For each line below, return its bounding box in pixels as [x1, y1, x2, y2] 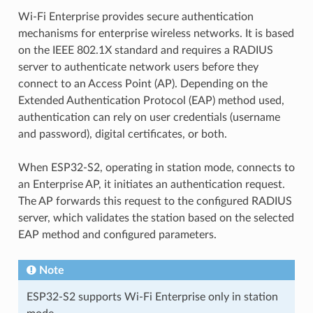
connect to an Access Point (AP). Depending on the [17, 78, 268, 89]
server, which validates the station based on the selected [17, 212, 294, 224]
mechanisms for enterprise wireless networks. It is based [17, 27, 294, 39]
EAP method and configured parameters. [17, 228, 217, 240]
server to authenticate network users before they [17, 61, 259, 73]
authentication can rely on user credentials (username [17, 111, 280, 123]
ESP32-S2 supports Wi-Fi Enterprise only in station [26, 291, 278, 303]
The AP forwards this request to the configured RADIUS [17, 195, 292, 207]
